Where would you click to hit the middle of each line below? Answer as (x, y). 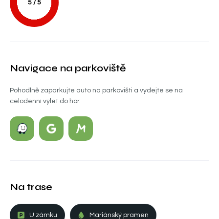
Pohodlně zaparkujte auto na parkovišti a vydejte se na (96, 90)
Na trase (31, 187)
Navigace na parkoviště (68, 68)
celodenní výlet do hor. (45, 101)
